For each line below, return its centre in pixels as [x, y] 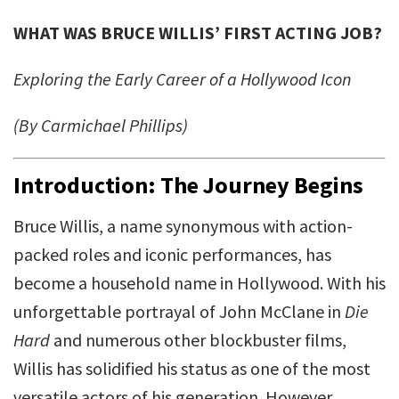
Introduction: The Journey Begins [188, 185]
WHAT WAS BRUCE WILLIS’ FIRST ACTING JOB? [198, 33]
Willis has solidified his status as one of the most [192, 368]
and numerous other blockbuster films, [198, 340]
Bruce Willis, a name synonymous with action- [183, 226]
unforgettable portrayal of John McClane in [179, 311]
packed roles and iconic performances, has [172, 254]
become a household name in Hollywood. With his [199, 283]
